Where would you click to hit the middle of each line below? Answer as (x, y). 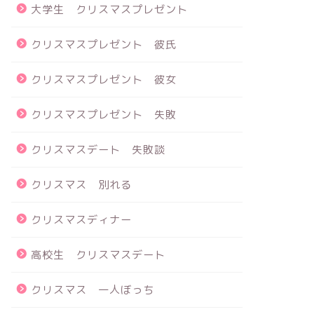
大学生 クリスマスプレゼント (109, 9)
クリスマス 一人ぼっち (92, 290)
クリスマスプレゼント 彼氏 (103, 45)
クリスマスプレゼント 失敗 (103, 115)
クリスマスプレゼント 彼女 (103, 80)
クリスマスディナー (81, 220)
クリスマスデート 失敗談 (98, 150)
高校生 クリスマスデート (98, 255)
